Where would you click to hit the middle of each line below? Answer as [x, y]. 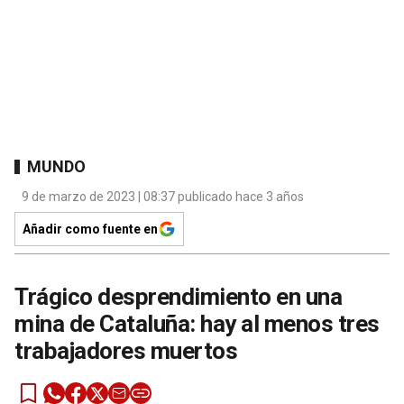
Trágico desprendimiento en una [178, 297]
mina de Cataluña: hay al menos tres [197, 324]
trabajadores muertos [126, 351]
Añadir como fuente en [90, 230]
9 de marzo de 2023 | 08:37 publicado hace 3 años [163, 197]
